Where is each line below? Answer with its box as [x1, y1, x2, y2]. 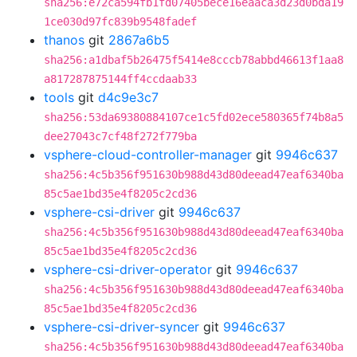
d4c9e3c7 [98, 89, 159, 105]
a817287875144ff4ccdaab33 [44, 73, 197, 85]
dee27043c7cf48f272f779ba [44, 130, 197, 143]
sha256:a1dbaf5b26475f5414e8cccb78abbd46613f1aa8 [44, 53, 343, 66]
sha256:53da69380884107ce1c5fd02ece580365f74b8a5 [44, 111, 343, 124]
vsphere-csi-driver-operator [44, 261, 212, 277]
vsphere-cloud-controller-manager [44, 147, 252, 163]
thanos [44, 32, 84, 48]
